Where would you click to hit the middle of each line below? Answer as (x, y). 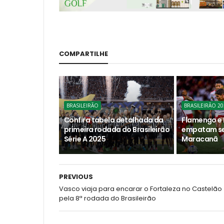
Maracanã (200, 139)
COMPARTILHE (83, 54)
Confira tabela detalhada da (114, 120)
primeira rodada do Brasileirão (117, 130)
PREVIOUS (76, 177)
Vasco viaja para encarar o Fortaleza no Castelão (140, 189)
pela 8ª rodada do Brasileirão (107, 198)
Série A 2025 (85, 139)
